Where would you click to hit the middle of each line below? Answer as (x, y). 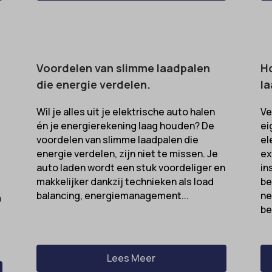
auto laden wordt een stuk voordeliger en (131, 167)
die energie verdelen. (93, 84)
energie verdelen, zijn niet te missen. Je (127, 153)
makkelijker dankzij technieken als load (125, 181)
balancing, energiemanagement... (112, 195)
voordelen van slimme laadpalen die (117, 139)
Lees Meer (131, 258)
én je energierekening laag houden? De (125, 125)
